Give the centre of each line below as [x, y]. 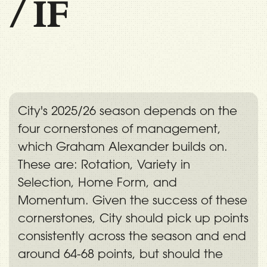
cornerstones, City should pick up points [133, 218]
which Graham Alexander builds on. [123, 146]
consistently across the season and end [132, 235]
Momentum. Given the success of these [133, 200]
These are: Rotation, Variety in [104, 164]
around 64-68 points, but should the [120, 253]
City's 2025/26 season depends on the [128, 110]
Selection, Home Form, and [97, 182]
